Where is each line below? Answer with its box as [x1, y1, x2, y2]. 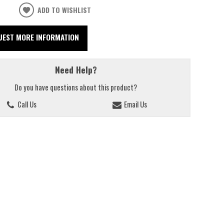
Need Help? [54, 63, 97, 76]
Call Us [15, 98, 36, 110]
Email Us [122, 98, 147, 110]
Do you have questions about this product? [14, 81, 137, 92]
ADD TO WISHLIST [37, 4, 91, 15]
